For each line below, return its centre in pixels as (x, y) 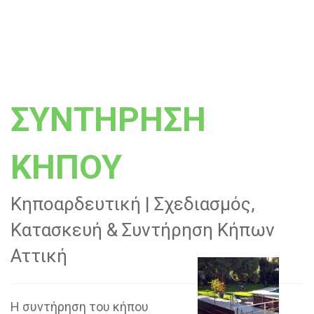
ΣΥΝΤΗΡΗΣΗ (108, 119)
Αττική (39, 255)
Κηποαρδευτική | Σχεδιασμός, (133, 204)
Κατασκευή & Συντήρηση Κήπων (143, 230)
